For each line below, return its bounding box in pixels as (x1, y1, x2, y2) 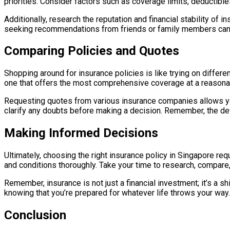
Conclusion (4, 208, 66, 223)
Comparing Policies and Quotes (4, 44, 179, 59)
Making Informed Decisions (4, 126, 158, 141)
